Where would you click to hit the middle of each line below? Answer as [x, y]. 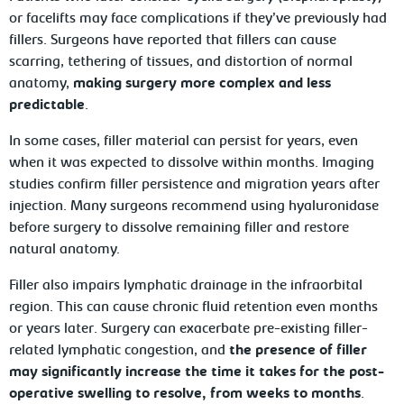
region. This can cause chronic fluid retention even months [194, 308]
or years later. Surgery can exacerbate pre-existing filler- [189, 329]
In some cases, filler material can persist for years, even [184, 142]
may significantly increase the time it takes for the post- [197, 372]
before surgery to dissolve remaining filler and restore [179, 228]
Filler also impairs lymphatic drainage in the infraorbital [186, 286]
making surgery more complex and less [202, 84]
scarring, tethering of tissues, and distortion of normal [181, 62]
